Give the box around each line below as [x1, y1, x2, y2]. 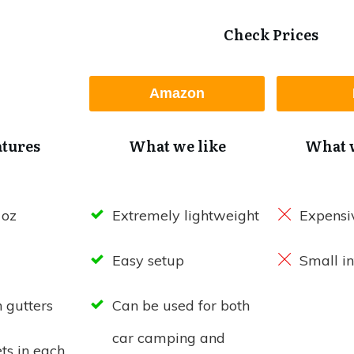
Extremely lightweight [111, 206, 259, 225]
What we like [128, 135, 226, 157]
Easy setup [111, 251, 184, 270]
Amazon [149, 85, 205, 102]
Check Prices [223, 24, 318, 46]
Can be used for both [111, 296, 250, 315]
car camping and [111, 329, 225, 348]
